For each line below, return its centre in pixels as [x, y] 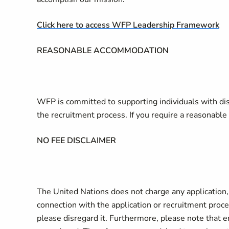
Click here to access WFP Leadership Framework [128, 25]
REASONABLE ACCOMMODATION [103, 51]
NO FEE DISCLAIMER [76, 141]
